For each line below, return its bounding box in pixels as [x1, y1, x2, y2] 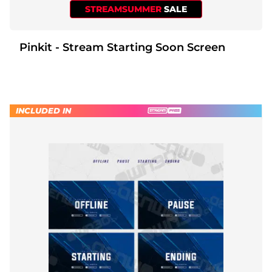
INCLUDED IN [16, 105, 71, 115]
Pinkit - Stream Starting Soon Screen [55, 40, 225, 54]
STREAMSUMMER [85, 3, 164, 15]
